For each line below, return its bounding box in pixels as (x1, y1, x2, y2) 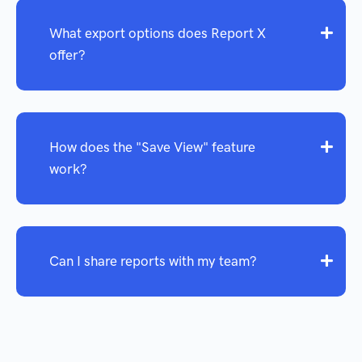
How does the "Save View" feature (49, 139, 255, 156)
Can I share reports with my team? (49, 253, 257, 270)
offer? (49, 47, 86, 64)
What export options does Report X (49, 25, 266, 42)
